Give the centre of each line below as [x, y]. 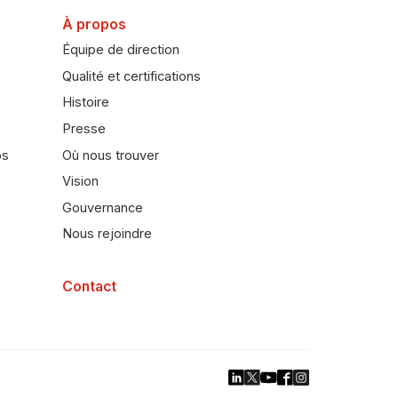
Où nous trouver [111, 155]
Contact [90, 287]
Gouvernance [103, 207]
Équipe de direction [121, 50]
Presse [84, 128]
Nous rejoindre [107, 234]
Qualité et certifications [132, 76]
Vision [81, 182]
